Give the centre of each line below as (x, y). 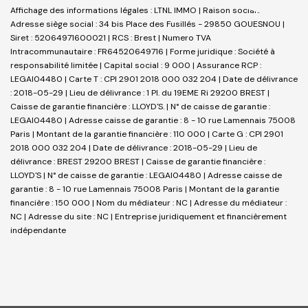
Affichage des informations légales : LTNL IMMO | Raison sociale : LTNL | (150, 10)
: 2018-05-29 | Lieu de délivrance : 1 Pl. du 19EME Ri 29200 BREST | (140, 92)
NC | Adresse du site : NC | (63, 216)
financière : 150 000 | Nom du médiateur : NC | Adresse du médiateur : (148, 202)
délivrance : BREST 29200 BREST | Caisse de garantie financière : (138, 161)
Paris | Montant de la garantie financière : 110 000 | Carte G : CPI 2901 (147, 134)
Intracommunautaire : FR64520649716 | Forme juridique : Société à (143, 51)
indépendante (38, 230)
